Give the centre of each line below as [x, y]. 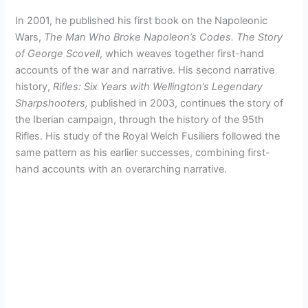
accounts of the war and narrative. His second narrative [145, 70]
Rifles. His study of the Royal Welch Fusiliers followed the [148, 136]
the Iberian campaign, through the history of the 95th [140, 119]
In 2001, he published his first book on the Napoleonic [142, 20]
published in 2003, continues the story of [186, 103]
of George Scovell [58, 53]
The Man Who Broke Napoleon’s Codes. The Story [164, 37]
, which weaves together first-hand [182, 53]
